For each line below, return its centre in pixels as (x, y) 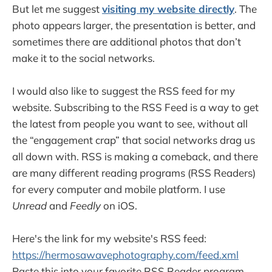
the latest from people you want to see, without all (130, 123)
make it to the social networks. (85, 58)
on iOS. (119, 205)
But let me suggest (57, 8)
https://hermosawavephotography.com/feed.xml (125, 254)
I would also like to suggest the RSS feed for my (124, 90)
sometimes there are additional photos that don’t (127, 41)
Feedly (85, 205)
